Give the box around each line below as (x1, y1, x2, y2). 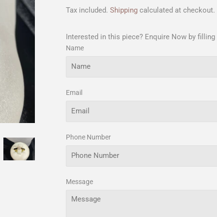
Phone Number (66, 133, 111, 141)
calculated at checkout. (138, 5, 215, 15)
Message (66, 177, 93, 186)
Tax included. (66, 5, 110, 15)
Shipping (110, 5, 138, 15)
